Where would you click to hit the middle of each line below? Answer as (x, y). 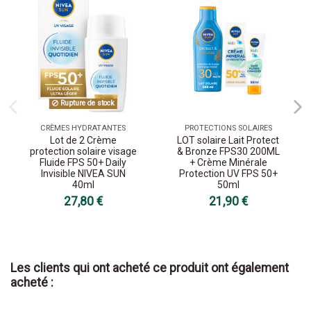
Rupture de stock (86, 103)
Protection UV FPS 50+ (228, 174)
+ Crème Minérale (228, 163)
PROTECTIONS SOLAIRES (228, 128)
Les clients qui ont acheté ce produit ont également (150, 268)
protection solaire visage (83, 152)
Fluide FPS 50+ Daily (83, 163)
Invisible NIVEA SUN (83, 174)
